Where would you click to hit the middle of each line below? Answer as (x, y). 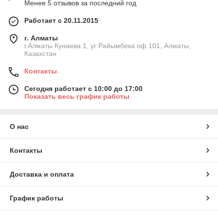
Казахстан (40, 54)
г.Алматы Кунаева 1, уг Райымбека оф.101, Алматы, (108, 46)
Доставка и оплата (42, 174)
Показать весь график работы (77, 97)
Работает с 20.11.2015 (61, 21)
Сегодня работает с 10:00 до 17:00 (83, 89)
